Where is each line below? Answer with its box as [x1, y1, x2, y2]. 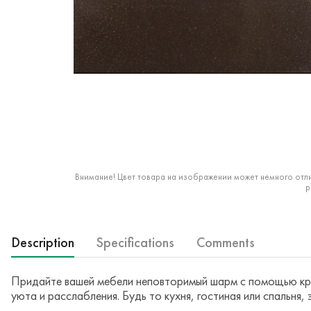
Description [11, 234, 74, 251]
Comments [196, 234, 255, 251]
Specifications [96, 234, 174, 251]
